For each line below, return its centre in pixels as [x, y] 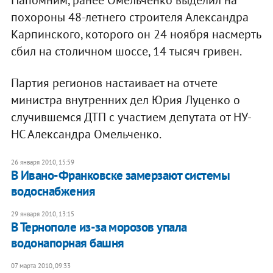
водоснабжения [53, 191]
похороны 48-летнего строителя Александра [129, 17]
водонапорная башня [67, 243]
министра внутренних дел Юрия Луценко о [125, 100]
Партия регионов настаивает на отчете [114, 83]
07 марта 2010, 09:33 [41, 266]
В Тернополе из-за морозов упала [99, 227]
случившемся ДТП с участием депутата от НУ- [131, 117]
